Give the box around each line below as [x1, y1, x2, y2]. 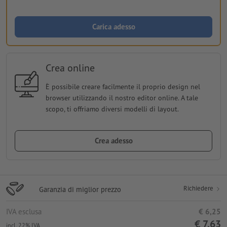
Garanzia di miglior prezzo [39, 184, 121, 194]
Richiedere [183, 183, 215, 193]
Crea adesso [94, 135, 133, 145]
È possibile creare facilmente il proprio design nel [45, 82, 200, 91]
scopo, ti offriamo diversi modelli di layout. [45, 104, 179, 113]
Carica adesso [92, 21, 135, 31]
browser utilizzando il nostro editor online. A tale [45, 93, 198, 102]
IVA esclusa [6, 206, 42, 216]
